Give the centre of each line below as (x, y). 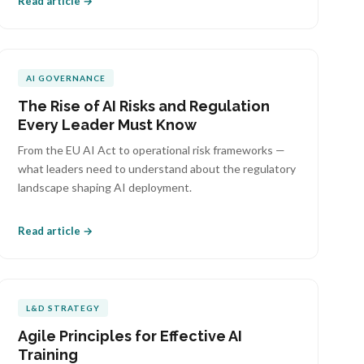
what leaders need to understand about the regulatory (157, 169)
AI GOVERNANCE (66, 78)
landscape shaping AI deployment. (105, 187)
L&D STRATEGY (63, 308)
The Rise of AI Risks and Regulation (144, 106)
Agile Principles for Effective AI (130, 336)
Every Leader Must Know (108, 125)
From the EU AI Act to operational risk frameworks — (152, 150)
